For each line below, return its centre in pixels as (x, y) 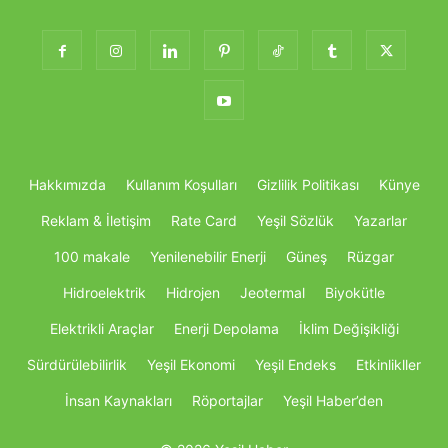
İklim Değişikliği (348, 329)
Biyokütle (355, 293)
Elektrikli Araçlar (101, 329)
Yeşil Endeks (295, 365)
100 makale (92, 257)
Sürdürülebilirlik (77, 365)
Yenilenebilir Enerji (208, 257)
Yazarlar (380, 221)
